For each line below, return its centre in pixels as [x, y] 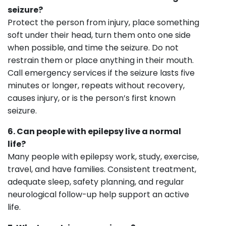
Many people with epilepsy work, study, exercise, [103, 156]
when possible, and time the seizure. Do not [93, 47]
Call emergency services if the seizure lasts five [101, 73]
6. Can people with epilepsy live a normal [94, 131]
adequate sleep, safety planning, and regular [96, 182]
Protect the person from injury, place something [103, 22]
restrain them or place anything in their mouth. [101, 60]
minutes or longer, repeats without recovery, [96, 85]
